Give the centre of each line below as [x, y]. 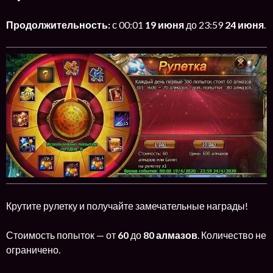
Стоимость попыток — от [62, 235]
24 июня [244, 25]
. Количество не [232, 235]
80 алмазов [170, 235]
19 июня [165, 25]
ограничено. [33, 250]
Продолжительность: [58, 25]
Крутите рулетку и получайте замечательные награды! [127, 206]
